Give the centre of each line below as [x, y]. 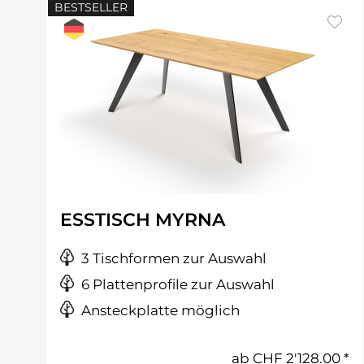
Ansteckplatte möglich [160, 310]
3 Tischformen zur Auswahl [174, 258]
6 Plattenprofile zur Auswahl [178, 284]
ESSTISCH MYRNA [143, 220]
